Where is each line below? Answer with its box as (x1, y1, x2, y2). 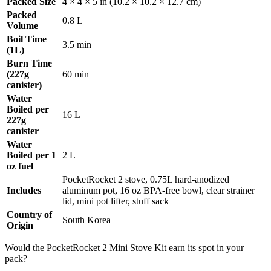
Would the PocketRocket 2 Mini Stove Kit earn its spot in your (5, 243, 244, 253)
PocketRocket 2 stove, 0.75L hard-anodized (62, 174, 229, 185)
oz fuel (7, 161, 33, 172)
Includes (7, 185, 41, 196)
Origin (7, 220, 33, 231)
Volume (7, 21, 38, 31)
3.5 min (62, 39, 91, 50)
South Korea (62, 215, 111, 226)
